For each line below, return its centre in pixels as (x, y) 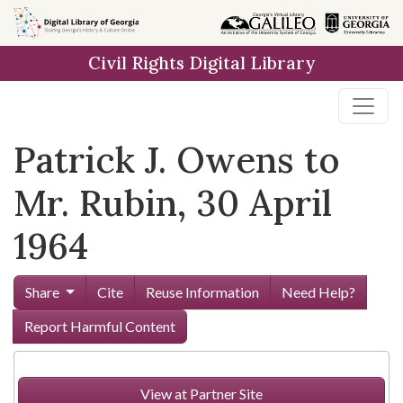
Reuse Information (202, 292)
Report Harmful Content (100, 326)
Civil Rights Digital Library (201, 63)
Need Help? (318, 292)
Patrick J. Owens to (177, 160)
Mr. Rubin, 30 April (173, 203)
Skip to (45, 22)
